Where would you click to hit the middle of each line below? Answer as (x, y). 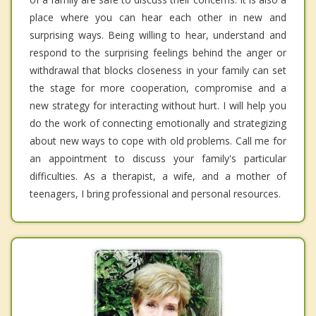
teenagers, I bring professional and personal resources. (155, 194)
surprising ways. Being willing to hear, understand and (158, 35)
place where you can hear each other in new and (158, 18)
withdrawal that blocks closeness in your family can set (158, 71)
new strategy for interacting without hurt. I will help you (158, 106)
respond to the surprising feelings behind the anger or (158, 53)
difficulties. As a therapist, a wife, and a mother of (158, 176)
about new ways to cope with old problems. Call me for (158, 141)
